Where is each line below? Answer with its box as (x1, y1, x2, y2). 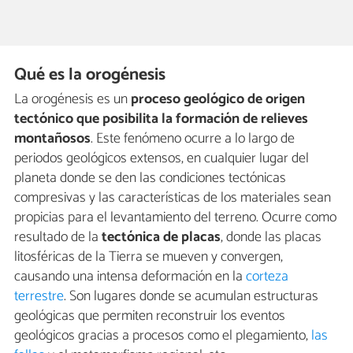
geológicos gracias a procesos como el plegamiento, (14, 323, 311, 347)
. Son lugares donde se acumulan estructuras (64, 284, 318, 308)
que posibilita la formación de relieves (76, 106, 308, 131)
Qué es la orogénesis (14, 61, 166, 90)
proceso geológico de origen (131, 87, 305, 111)
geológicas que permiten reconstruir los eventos (14, 303, 285, 328)
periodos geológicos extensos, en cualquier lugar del (14, 146, 309, 170)
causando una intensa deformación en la (14, 264, 246, 288)
